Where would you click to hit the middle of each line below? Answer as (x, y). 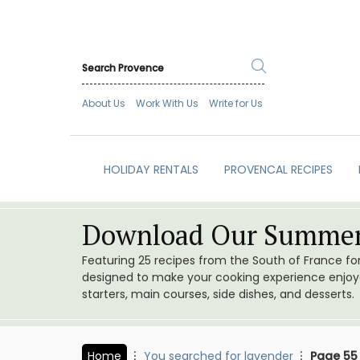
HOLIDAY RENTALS (151, 170)
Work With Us (167, 104)
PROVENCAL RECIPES (278, 170)
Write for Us (236, 104)
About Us (104, 104)
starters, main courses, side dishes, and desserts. (218, 295)
